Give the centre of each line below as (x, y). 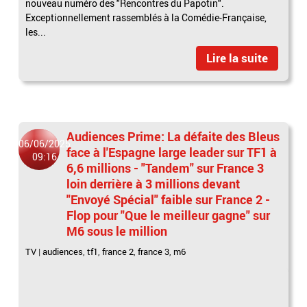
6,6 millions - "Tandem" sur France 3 (165, 168)
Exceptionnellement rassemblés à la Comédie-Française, (146, 17)
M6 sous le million (117, 231)
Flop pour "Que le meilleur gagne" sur (169, 215)
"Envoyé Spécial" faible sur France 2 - (169, 199)
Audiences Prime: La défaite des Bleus (173, 136)
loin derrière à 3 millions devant (153, 183)
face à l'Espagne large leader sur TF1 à (172, 152)
